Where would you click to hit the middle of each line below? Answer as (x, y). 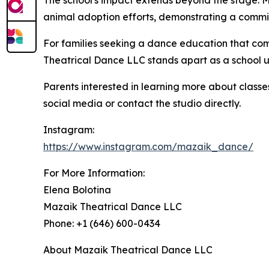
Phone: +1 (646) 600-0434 (102, 224)
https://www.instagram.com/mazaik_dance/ (148, 147)
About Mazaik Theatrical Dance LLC (128, 250)
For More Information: (94, 173)
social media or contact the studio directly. (142, 104)
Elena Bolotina (77, 190)
